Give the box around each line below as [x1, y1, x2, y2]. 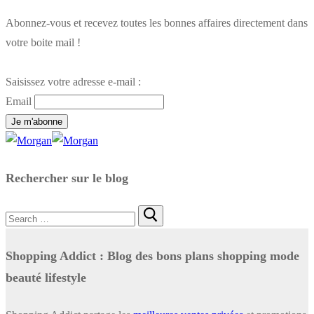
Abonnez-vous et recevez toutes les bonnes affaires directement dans [6, 16, 308, 29]
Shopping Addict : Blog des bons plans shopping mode [6, 249, 299, 264]
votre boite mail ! [6, 36, 81, 48]
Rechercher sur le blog [6, 170, 128, 185]
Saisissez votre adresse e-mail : [6, 75, 141, 88]
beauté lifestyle [6, 271, 86, 285]
